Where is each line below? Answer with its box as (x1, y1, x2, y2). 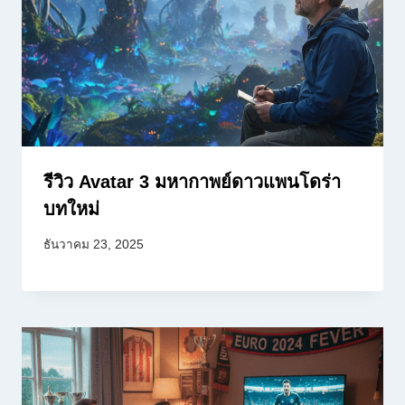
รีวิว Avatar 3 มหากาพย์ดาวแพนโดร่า (43, 172, 341, 193)
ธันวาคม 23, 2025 (43, 237, 144, 251)
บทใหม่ (43, 199, 99, 220)
